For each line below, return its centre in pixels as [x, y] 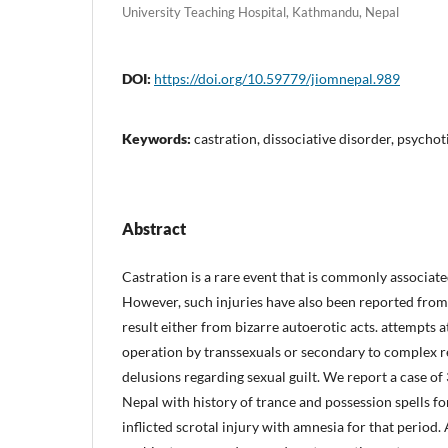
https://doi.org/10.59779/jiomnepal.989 [277, 78]
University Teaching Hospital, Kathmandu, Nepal [260, 11]
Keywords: [158, 138]
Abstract [154, 228]
